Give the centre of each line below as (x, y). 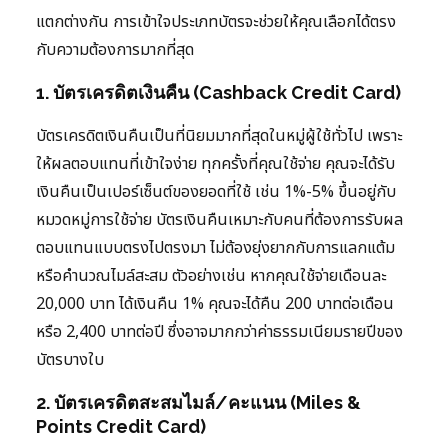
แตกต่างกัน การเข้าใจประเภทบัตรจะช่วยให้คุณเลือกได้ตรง (216, 22)
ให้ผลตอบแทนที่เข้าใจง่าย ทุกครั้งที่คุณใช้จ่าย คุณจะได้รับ (215, 164)
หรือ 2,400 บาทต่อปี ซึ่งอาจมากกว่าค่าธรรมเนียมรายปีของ (219, 332)
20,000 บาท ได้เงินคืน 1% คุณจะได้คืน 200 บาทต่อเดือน (215, 304)
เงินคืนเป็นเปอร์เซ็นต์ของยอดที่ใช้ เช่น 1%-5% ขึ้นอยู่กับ (216, 192)
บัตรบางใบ (70, 360)
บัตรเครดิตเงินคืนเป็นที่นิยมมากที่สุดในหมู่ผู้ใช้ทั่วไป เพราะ (219, 136)
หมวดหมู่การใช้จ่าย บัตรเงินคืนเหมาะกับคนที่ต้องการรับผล (219, 220)
